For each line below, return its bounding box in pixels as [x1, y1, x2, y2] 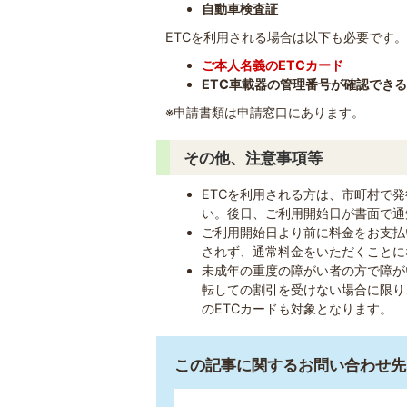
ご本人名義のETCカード [202, 57, 344, 73]
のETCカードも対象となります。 [202, 301, 393, 316]
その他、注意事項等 [184, 148, 323, 167]
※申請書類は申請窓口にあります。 [165, 104, 364, 120]
